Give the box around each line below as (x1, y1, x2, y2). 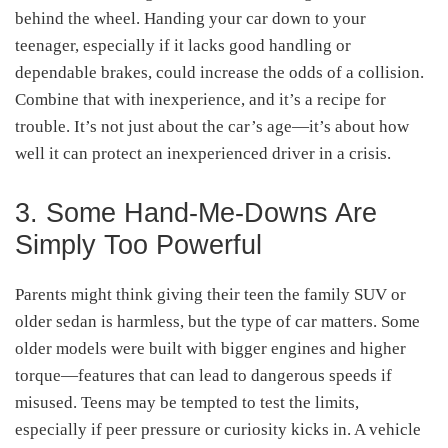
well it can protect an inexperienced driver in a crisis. (15, 143, 391, 163)
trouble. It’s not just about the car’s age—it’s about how (15, 116, 409, 136)
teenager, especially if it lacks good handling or (15, 35, 351, 55)
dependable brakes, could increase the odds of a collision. (15, 62, 424, 82)
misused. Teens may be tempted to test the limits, (15, 392, 359, 412)
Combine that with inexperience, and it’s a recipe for (15, 89, 386, 109)
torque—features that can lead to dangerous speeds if (15, 365, 392, 385)
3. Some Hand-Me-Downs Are (15, 197, 377, 228)
